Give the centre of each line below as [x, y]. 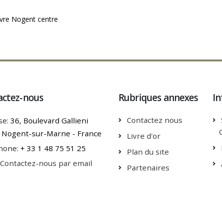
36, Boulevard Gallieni [48, 120]
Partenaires [148, 167]
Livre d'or [144, 136]
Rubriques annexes [158, 98]
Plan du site [148, 152]
